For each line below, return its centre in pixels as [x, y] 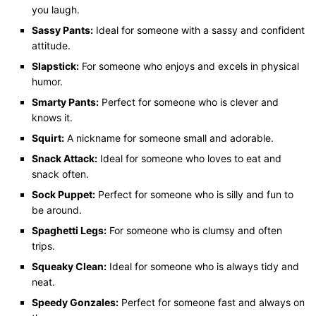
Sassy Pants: [62, 30]
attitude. [51, 45]
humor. [47, 81]
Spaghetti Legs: [69, 230]
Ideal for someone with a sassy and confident [199, 30]
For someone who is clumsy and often [194, 230]
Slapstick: [55, 66]
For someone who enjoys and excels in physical [189, 66]
